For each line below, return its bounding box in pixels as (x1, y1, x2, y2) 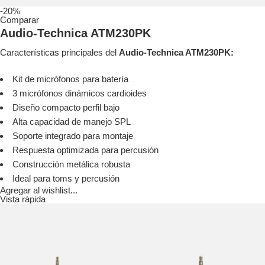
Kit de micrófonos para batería (12, 74, 128, 85)
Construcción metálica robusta (12, 159, 130, 170)
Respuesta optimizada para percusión (12, 145, 159, 156)
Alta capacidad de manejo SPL (12, 117, 131, 127)
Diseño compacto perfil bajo (12, 102, 119, 113)
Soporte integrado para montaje (12, 131, 133, 141)
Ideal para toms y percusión (12, 173, 119, 184)
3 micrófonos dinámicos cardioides (12, 88, 147, 99)
